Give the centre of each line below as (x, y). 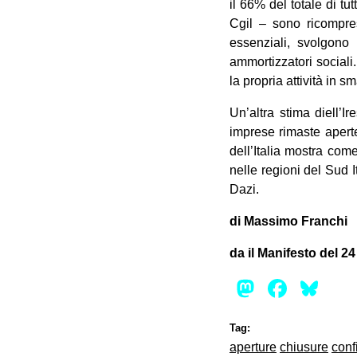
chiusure (304, 347)
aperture (253, 347)
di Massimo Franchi (288, 222)
